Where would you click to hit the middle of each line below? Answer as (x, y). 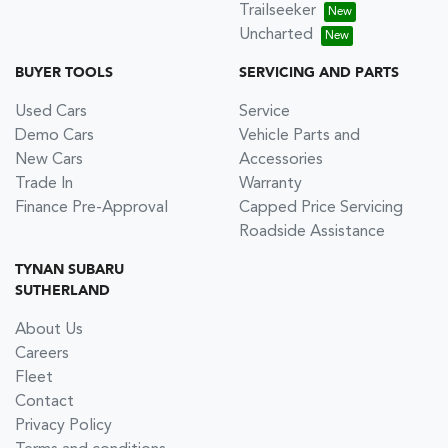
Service (264, 112)
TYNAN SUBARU (69, 270)
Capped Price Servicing (321, 208)
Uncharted (276, 35)
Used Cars (51, 112)
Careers (42, 354)
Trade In (44, 184)
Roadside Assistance (312, 232)
